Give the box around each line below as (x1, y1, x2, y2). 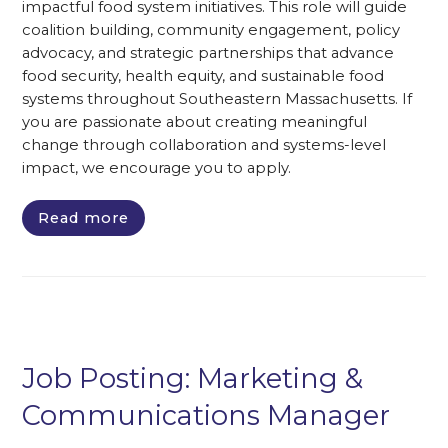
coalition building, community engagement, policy (22, 20, 401, 39)
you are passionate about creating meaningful (22, 112, 368, 131)
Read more (38, 208, 130, 227)
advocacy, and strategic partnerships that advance (22, 43, 395, 62)
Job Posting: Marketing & (22, 361, 364, 395)
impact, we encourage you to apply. (22, 158, 292, 177)
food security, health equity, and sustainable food (22, 66, 385, 85)
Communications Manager (22, 398, 391, 432)
